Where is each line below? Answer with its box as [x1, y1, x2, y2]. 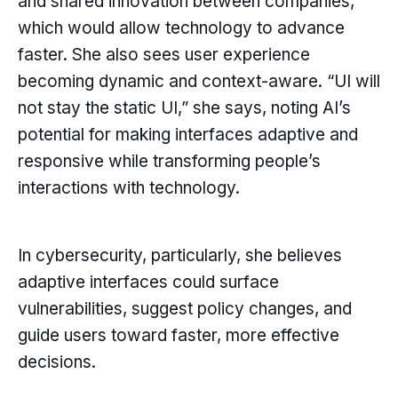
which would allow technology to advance [18, 17, 345, 38]
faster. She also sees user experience [18, 44, 310, 65]
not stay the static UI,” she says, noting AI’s [18, 97, 351, 118]
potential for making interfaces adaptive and [18, 123, 358, 145]
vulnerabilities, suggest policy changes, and [18, 298, 352, 319]
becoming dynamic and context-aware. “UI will [18, 70, 380, 92]
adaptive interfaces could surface [18, 271, 279, 292]
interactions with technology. [18, 177, 244, 198]
